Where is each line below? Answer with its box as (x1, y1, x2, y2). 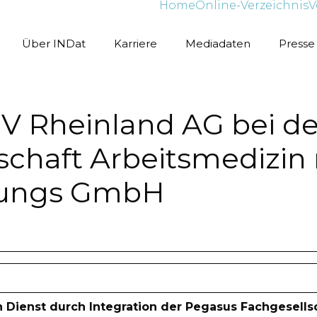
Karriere (114, 37, 157, 50)
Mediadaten (185, 37, 250, 50)
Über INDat (22, 37, 86, 50)
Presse (279, 37, 315, 50)
